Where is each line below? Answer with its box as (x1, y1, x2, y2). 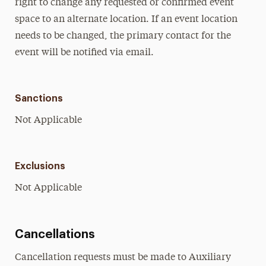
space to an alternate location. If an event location (14, 15, 237, 24)
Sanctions (14, 94, 63, 103)
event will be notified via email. (14, 48, 154, 58)
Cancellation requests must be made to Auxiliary (14, 253, 231, 262)
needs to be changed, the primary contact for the (14, 31, 231, 41)
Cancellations (14, 229, 95, 240)
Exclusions (14, 161, 65, 171)
